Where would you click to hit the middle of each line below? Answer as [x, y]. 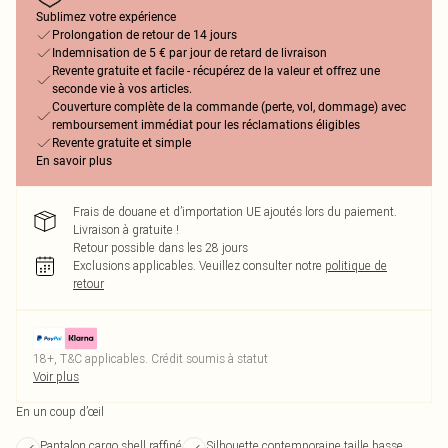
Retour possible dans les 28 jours [160, 247]
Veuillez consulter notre [260, 265]
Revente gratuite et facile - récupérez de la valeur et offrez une [216, 71]
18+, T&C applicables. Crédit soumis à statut [150, 358]
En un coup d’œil [60, 411]
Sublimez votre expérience [106, 17]
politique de [356, 265]
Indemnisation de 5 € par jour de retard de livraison [189, 53]
